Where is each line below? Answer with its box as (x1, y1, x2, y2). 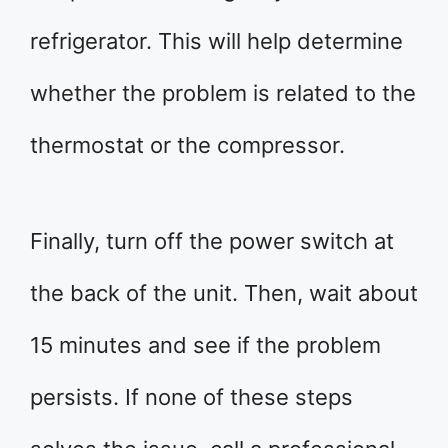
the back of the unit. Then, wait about (30, 279, 418, 306)
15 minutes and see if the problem (30, 331, 381, 358)
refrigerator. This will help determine (30, 27, 403, 54)
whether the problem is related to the (30, 79, 416, 106)
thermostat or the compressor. (30, 131, 345, 158)
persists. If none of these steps (30, 383, 353, 410)
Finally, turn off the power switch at (30, 227, 394, 254)
